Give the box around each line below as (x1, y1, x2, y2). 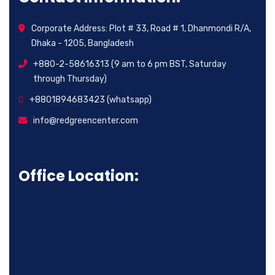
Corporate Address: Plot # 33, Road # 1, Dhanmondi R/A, (31, 23, 251, 34)
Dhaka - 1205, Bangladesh (31, 38, 134, 49)
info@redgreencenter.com (33, 115, 138, 126)
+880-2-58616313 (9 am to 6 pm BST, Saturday (33, 59, 227, 70)
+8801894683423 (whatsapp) (29, 95, 152, 106)
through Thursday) (33, 74, 107, 85)
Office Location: (18, 166, 139, 187)
